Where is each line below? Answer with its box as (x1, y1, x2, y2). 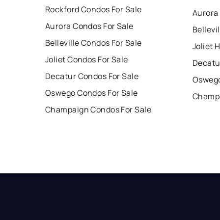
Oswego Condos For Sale (45, 87, 138, 99)
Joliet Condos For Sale (45, 54, 128, 65)
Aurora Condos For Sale (45, 21, 134, 32)
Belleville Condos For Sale (45, 37, 142, 49)
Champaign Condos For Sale (45, 104, 151, 115)
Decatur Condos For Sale (45, 71, 139, 82)
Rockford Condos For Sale (45, 4, 142, 15)
